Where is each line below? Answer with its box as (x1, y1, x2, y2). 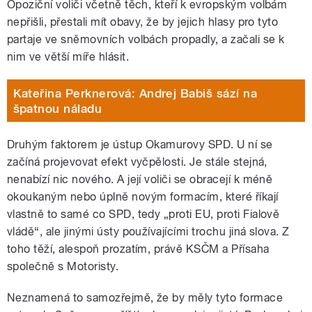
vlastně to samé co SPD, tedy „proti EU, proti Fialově (7, 208, 280, 221)
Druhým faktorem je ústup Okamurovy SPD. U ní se (7, 138, 273, 152)
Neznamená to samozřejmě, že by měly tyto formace (7, 291, 283, 305)
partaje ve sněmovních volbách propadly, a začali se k (7, 33, 285, 47)
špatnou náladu (13, 101, 102, 116)
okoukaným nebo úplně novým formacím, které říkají (7, 190, 279, 204)
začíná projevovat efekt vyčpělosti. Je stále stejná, (7, 155, 267, 169)
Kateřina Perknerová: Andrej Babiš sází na (13, 86, 258, 100)
